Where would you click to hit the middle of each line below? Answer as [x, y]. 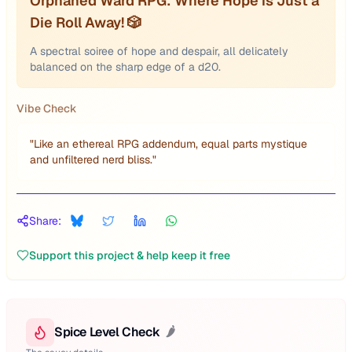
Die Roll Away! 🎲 [86, 22]
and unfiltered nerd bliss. [91, 159]
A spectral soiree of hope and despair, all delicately [159, 51]
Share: [45, 221]
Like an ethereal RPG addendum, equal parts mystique [170, 144]
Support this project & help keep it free [130, 255]
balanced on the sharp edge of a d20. [125, 67]
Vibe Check [47, 108]
